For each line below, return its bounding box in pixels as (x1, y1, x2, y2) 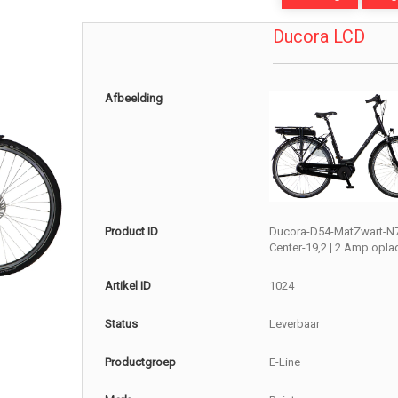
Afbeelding (105, 92, 163, 105)
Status (105, 317, 139, 331)
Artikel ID (105, 279, 152, 293)
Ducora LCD (272, 26, 365, 47)
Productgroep (105, 355, 177, 370)
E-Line (268, 355, 300, 370)
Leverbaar (268, 317, 320, 331)
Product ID (105, 225, 159, 239)
